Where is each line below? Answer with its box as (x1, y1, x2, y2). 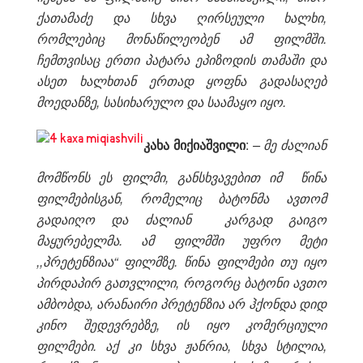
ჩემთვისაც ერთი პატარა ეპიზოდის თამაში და (36, 49, 327, 69)
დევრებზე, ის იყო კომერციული (96, 314, 327, 334)
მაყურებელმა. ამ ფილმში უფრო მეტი (36, 230, 327, 250)
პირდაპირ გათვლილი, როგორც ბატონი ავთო (36, 272, 327, 292)
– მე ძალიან (252, 135, 327, 154)
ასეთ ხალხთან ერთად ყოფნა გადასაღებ (36, 70, 327, 90)
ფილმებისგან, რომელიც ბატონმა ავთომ (36, 188, 327, 207)
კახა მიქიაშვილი (143, 135, 246, 154)
